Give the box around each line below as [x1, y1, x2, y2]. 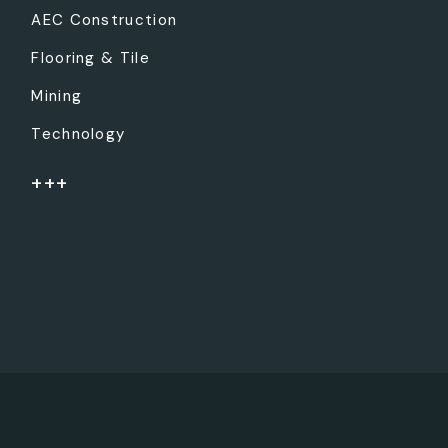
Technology [31, 124, 126, 145]
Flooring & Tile [31, 48, 150, 69]
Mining [31, 86, 83, 107]
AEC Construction [31, 10, 178, 31]
